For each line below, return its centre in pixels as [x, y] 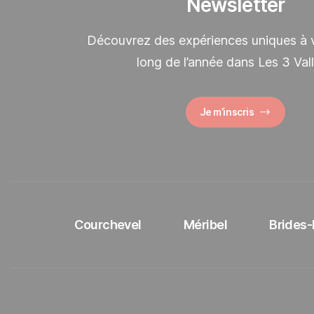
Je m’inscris [227, 112]
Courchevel [108, 225]
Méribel [205, 225]
